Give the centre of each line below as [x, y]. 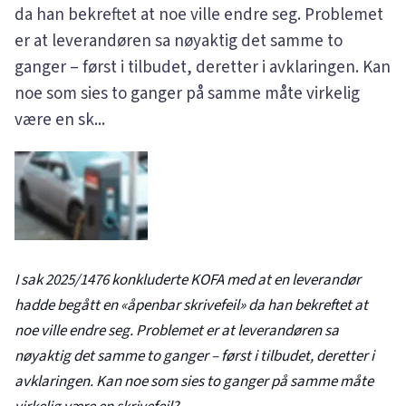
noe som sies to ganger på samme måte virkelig [187, 93]
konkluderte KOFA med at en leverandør [235, 280]
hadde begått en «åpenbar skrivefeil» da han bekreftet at [191, 305]
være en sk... [60, 120]
